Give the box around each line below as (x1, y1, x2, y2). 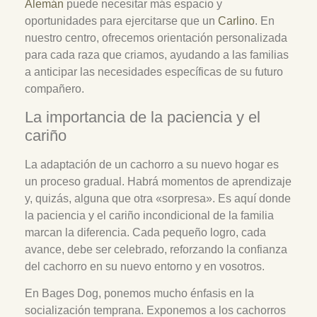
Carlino (218, 15, 255, 28)
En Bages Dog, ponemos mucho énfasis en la (25, 287, 254, 300)
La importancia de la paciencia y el (25, 108, 260, 126)
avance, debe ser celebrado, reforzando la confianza (25, 243, 287, 255)
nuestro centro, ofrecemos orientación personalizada (25, 32, 287, 45)
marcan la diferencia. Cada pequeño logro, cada (25, 226, 266, 238)
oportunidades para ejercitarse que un (25, 15, 218, 28)
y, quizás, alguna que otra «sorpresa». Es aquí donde (25, 192, 291, 204)
